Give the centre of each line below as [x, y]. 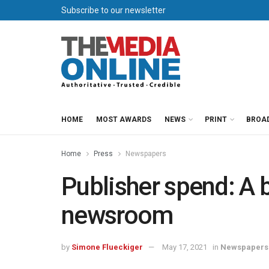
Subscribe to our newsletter [113, 10]
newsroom [117, 215]
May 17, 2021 [185, 247]
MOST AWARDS [124, 119]
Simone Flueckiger [107, 247]
